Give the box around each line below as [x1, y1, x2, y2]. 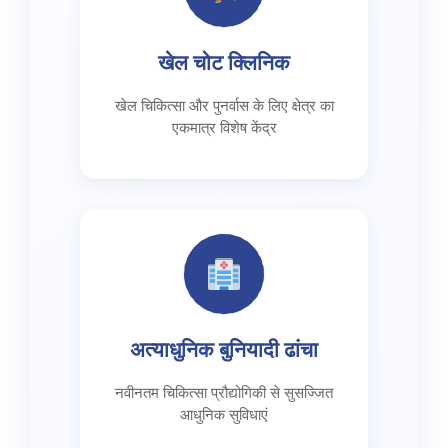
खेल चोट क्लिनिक [158, 50, 290, 76]
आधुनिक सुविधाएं [180, 406, 268, 424]
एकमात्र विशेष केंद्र [171, 118, 277, 136]
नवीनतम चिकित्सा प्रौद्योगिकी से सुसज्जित [115, 384, 333, 402]
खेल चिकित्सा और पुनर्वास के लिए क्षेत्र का [114, 96, 334, 114]
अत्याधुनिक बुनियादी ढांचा [130, 337, 318, 363]
